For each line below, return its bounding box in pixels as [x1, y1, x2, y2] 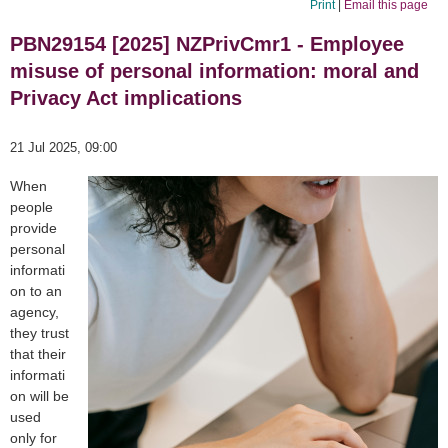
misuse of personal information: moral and [10, 60, 419, 83]
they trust [10, 325, 69, 342]
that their [10, 346, 66, 363]
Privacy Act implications [10, 87, 242, 110]
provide [10, 220, 57, 237]
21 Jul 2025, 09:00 [10, 140, 117, 156]
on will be [10, 388, 69, 405]
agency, [10, 304, 59, 321]
